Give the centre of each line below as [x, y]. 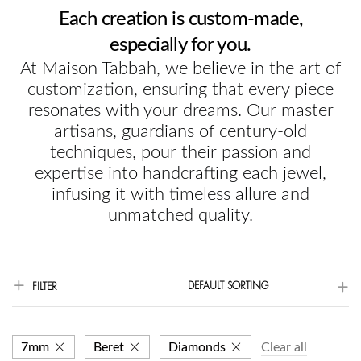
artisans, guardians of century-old [180, 131]
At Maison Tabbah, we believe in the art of [180, 68]
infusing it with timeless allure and [180, 194]
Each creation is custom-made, [180, 19]
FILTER [45, 287]
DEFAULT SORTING [228, 286]
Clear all [284, 347]
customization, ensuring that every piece [180, 89]
